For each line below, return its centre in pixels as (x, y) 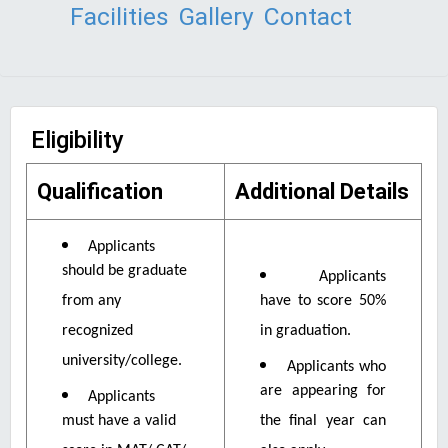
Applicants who (336, 367)
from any (91, 304)
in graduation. (305, 334)
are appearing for (323, 394)
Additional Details (322, 191)
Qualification (100, 191)
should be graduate (124, 274)
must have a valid (119, 424)
